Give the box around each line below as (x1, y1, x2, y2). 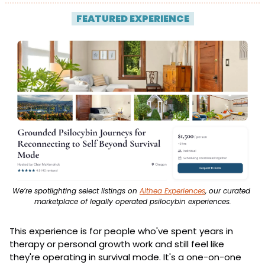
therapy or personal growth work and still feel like (9, 237, 224, 250)
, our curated (205, 185, 250, 196)
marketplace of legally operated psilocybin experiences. (34, 196, 231, 206)
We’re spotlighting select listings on (12, 185, 140, 196)
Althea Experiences (140, 185, 205, 196)
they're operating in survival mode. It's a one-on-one (9, 250, 241, 263)
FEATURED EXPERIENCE (76, 12, 189, 26)
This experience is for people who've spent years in (9, 224, 233, 237)
